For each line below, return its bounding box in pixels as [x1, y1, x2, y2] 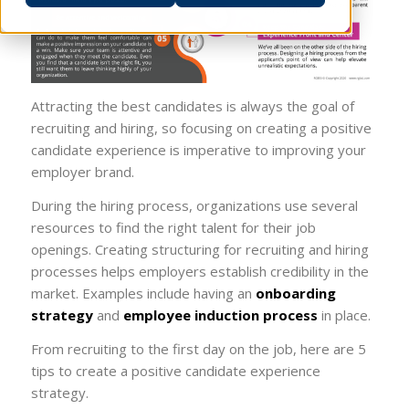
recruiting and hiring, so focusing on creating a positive [30, 119, 372, 138]
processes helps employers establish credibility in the [30, 261, 369, 280]
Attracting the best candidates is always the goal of [30, 97, 354, 116]
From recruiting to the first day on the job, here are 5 [30, 339, 366, 358]
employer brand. [30, 163, 134, 182]
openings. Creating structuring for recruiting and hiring [30, 239, 369, 258]
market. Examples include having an [30, 283, 256, 302]
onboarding [255, 283, 336, 302]
